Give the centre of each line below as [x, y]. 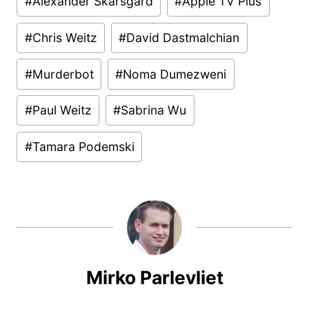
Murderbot [63, 74]
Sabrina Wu [154, 110]
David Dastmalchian [183, 37]
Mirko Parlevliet [154, 278]
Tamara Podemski [83, 147]
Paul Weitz [62, 110]
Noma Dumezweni [175, 74]
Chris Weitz [64, 37]
